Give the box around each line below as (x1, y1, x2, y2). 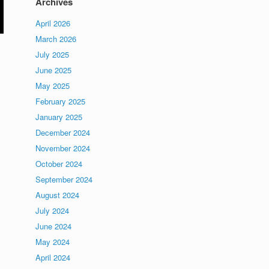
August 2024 (35, 189, 80, 201)
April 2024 (35, 252, 71, 263)
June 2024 (35, 220, 72, 232)
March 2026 (35, 33, 77, 44)
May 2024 (35, 236, 70, 247)
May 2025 (35, 80, 70, 91)
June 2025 (35, 64, 72, 76)
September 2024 (35, 174, 93, 185)
